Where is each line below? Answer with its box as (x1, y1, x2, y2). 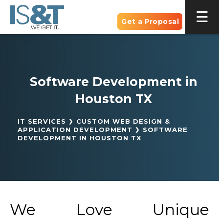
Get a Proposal (121, 17, 179, 26)
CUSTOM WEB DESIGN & (76, 117, 170, 125)
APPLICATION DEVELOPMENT (18, 126, 132, 133)
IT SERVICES (18, 117, 66, 125)
